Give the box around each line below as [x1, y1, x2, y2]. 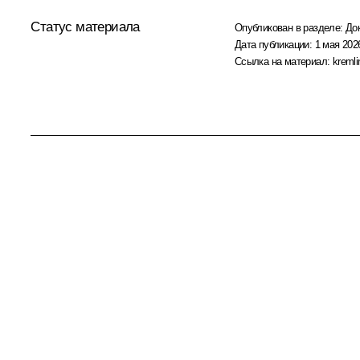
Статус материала [31, 18, 140, 35]
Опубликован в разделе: [234, 21, 346, 34]
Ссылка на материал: [234, 55, 333, 67]
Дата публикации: [234, 38, 315, 51]
